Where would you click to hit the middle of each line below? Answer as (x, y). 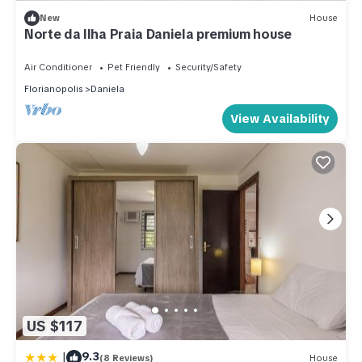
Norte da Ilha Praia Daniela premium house (158, 34)
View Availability (280, 118)
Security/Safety (208, 67)
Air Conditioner (58, 67)
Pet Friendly (134, 67)
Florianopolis (53, 88)
